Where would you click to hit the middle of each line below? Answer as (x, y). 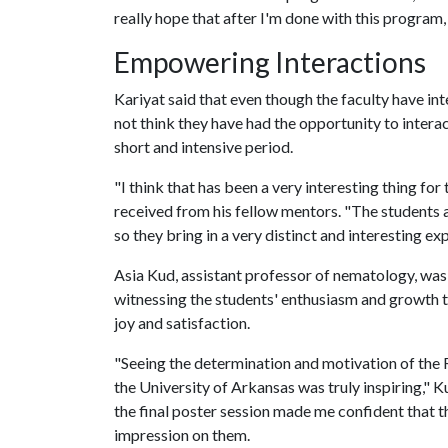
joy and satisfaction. (183, 322)
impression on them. (182, 434)
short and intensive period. (203, 146)
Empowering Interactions (270, 62)
